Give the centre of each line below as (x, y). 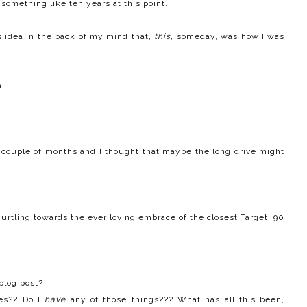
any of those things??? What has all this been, (175, 300)
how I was (263, 37)
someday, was (207, 37)
